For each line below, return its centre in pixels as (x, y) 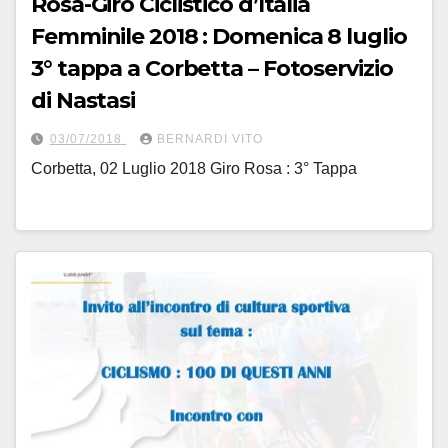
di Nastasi (83, 101)
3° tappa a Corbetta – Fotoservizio (212, 69)
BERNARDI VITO (210, 139)
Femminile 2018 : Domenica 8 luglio (219, 37)
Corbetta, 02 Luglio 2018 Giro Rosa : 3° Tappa (194, 169)
